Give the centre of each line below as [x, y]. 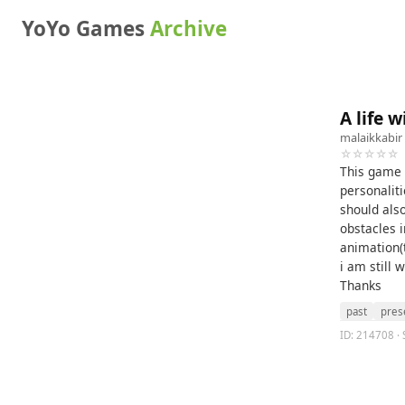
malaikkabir [371, 137]
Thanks [361, 285]
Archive [188, 28]
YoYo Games [86, 28]
